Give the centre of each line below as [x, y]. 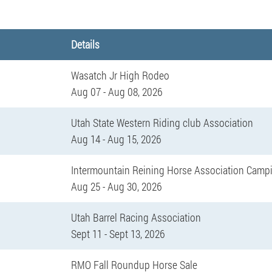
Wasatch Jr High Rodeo [120, 75]
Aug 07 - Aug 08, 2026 [116, 91]
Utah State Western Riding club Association [162, 122]
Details [85, 44]
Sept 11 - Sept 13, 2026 [117, 233]
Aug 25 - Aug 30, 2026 [116, 186]
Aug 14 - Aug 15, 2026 [116, 139]
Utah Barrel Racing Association [136, 217]
